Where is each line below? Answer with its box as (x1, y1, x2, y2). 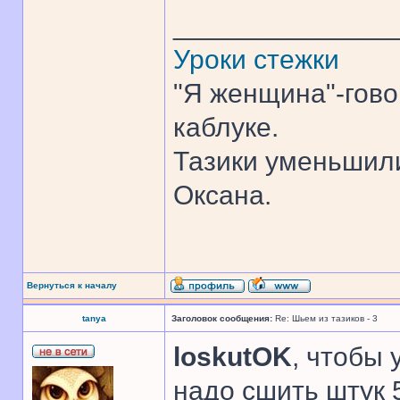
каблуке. (173, 112, 279, 142)
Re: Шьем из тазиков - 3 (272, 313, 378, 323)
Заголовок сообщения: (171, 313, 272, 323)
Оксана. (173, 180, 271, 210)
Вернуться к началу (27, 280, 117, 290)
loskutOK (173, 342, 292, 371)
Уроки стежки (173, 45, 339, 74)
